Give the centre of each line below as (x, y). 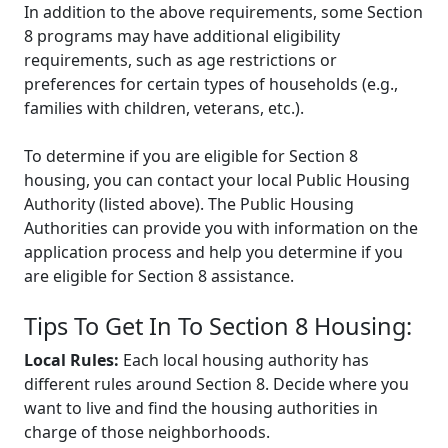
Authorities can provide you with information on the (221, 227)
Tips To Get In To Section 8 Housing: (218, 325)
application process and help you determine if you (213, 251)
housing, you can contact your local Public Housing (217, 179)
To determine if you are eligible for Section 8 (191, 155)
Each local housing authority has (244, 359)
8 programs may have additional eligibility (182, 35)
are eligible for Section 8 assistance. (159, 275)
